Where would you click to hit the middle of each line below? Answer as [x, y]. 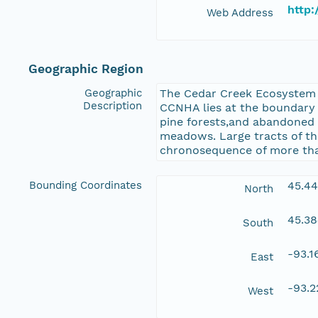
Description [113, 105]
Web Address [240, 12]
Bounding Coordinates [86, 185]
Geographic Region [86, 68]
